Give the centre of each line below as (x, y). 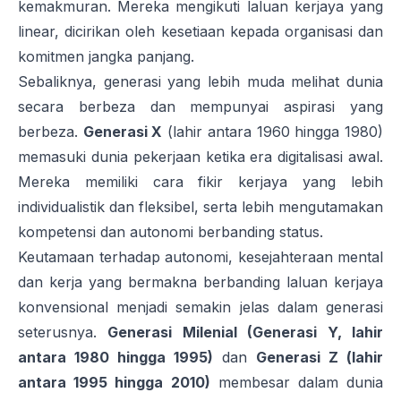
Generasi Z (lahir (320, 358)
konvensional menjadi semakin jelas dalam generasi (200, 307)
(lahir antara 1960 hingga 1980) (273, 132)
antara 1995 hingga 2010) (114, 383)
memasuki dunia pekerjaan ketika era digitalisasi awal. (200, 157)
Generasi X (123, 132)
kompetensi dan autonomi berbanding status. (171, 232)
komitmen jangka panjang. (106, 57)
